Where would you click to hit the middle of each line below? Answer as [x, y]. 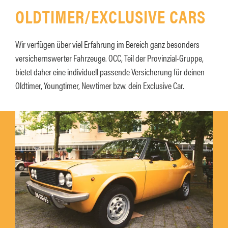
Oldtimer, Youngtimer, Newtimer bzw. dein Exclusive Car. [100, 85]
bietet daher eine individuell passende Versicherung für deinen [110, 72]
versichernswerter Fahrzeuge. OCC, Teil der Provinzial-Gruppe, [109, 58]
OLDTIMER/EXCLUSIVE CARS [110, 16]
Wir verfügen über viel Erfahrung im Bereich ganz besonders [107, 44]
